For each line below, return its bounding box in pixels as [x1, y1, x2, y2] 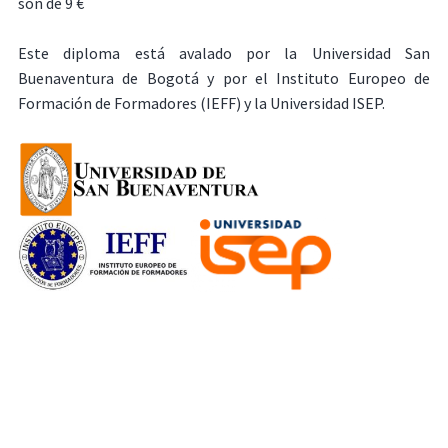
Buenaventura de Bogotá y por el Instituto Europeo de [17, 68, 431, 89]
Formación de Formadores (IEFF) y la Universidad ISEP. [17, 93, 385, 114]
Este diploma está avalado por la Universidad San [17, 43, 431, 64]
